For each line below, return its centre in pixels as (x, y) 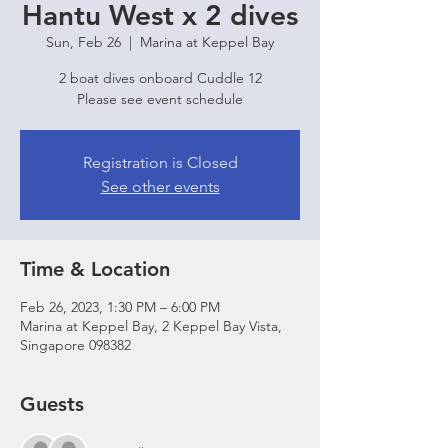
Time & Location (95, 269)
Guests (52, 404)
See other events (160, 186)
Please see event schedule (160, 99)
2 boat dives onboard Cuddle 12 (160, 78)
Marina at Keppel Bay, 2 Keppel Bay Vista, (151, 326)
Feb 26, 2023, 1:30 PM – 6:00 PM (120, 307)
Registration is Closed (160, 162)
